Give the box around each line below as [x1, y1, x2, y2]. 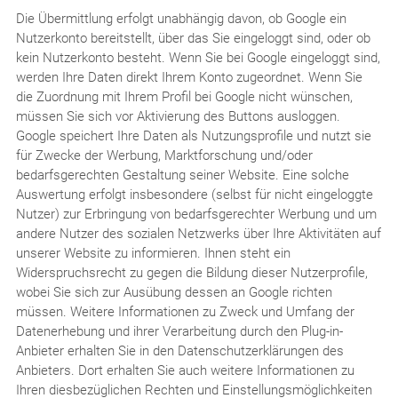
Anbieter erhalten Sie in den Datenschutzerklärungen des [15, 342, 344, 359]
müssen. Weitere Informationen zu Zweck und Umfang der [15, 303, 354, 320]
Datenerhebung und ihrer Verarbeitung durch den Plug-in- [15, 322, 343, 339]
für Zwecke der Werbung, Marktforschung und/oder [15, 147, 313, 163]
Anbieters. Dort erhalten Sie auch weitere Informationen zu [15, 362, 354, 378]
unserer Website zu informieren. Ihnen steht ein [15, 244, 291, 261]
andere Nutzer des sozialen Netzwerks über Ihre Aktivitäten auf [15, 225, 381, 242]
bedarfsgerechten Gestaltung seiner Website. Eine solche [15, 166, 349, 183]
